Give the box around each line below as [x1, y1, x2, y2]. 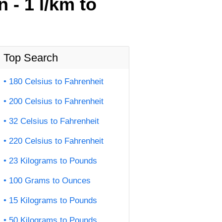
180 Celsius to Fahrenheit [9, 77, 104, 87]
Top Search [3, 52, 58, 64]
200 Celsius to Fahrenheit [9, 97, 104, 107]
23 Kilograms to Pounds [9, 156, 97, 166]
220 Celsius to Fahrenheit [9, 136, 104, 146]
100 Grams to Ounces [9, 176, 91, 186]
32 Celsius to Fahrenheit [9, 116, 99, 126]
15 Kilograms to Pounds [9, 196, 97, 206]
